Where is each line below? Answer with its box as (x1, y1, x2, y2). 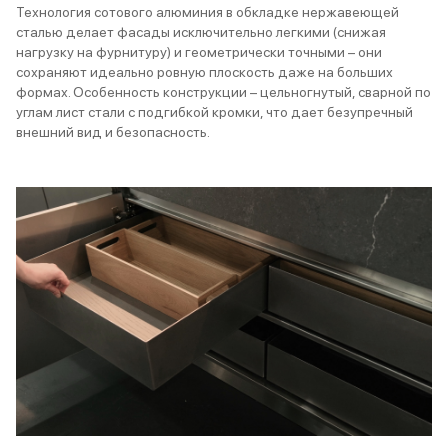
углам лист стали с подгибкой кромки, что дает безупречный (16, 104, 413, 121)
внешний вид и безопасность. (16, 124, 213, 141)
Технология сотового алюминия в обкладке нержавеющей (16, 4, 399, 21)
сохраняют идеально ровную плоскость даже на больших (16, 64, 393, 81)
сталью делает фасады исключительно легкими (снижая (16, 24, 386, 41)
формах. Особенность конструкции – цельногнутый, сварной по (16, 84, 431, 101)
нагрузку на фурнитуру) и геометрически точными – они (16, 44, 382, 61)
